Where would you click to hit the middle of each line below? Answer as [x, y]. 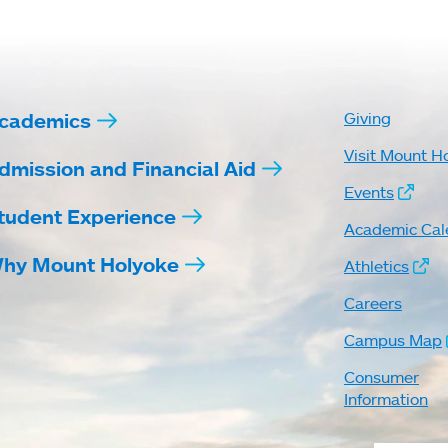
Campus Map [392, 340]
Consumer [381, 377]
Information [385, 399]
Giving [367, 118]
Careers [372, 303]
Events [368, 192]
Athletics [376, 266]
